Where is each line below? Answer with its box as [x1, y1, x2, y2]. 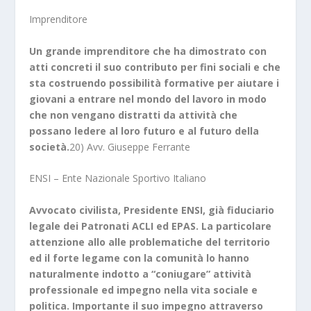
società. [29, 140, 70, 153]
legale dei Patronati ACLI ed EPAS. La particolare [29, 219, 272, 233]
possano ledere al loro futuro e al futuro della [29, 124, 260, 137]
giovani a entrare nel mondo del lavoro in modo [29, 92, 267, 106]
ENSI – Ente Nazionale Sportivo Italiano [29, 171, 207, 185]
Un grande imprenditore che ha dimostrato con [29, 44, 267, 58]
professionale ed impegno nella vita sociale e [29, 283, 258, 296]
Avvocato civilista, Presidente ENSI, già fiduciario [29, 203, 275, 217]
